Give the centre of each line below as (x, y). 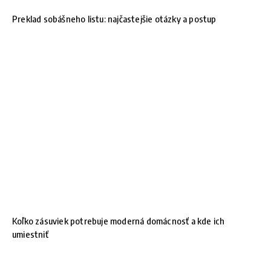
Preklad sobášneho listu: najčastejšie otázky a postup (114, 19)
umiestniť (30, 234)
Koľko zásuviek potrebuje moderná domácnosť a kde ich (119, 221)
